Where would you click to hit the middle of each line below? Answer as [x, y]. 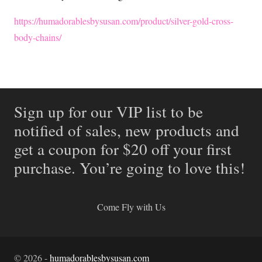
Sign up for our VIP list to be [108, 111]
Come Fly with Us [131, 207]
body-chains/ [38, 37]
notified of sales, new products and [127, 130]
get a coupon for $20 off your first [123, 149]
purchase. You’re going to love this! [130, 167]
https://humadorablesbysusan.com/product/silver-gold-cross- [124, 20]
